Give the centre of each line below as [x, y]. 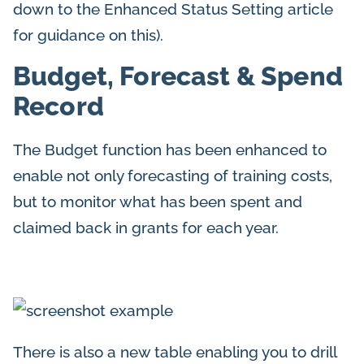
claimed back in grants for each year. [146, 227]
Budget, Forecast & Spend [178, 76]
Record [58, 106]
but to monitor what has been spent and [158, 201]
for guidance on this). [88, 35]
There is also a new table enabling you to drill [175, 352]
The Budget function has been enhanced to [170, 149]
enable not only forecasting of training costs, [173, 175]
